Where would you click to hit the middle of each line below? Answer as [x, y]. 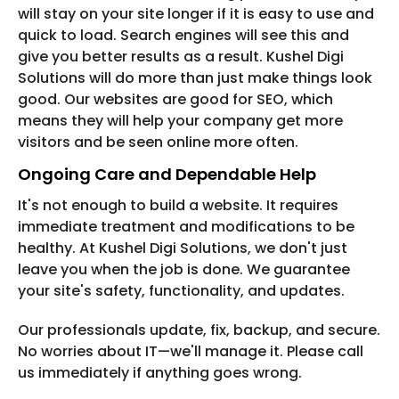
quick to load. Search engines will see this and [183, 36]
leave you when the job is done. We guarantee [184, 270]
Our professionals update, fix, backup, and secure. [199, 330]
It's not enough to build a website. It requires [178, 206]
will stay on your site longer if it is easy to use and [196, 14]
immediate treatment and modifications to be [186, 227]
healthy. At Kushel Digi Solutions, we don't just [183, 248]
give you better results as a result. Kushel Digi [181, 57]
